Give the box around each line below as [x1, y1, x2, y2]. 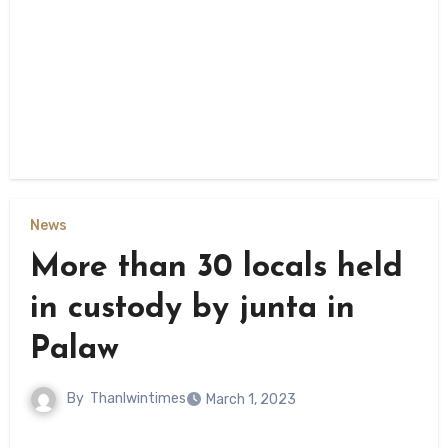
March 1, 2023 [205, 390, 296, 408]
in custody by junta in [29, 292, 355, 325]
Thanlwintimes [89, 390, 186, 408]
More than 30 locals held [29, 251, 403, 284]
